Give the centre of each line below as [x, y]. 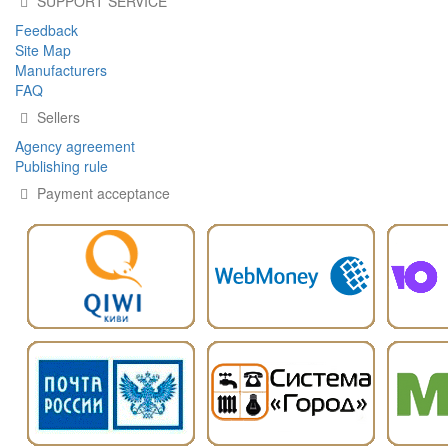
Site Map [43, 50]
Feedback [46, 30]
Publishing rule [61, 166]
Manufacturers [61, 70]
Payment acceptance [101, 193]
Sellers [56, 117]
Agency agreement [75, 146]
